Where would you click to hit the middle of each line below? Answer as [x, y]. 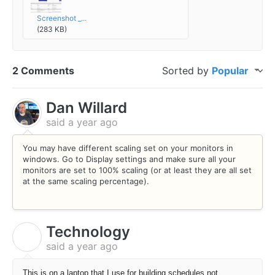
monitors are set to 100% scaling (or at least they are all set [137, 170]
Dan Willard [87, 107]
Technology [88, 232]
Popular [231, 70]
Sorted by [187, 70]
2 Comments [43, 70]
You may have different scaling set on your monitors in [128, 148]
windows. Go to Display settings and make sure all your [129, 159]
